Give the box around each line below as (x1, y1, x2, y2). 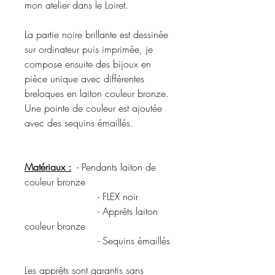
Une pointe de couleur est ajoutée (25, 101, 162, 115)
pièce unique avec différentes (25, 71, 144, 85)
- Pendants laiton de (71, 160, 156, 174)
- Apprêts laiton (25, 204, 158, 218)
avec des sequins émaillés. (25, 115, 133, 130)
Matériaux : (25, 160, 71, 174)
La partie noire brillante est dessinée (25, 27, 168, 41)
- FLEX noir (25, 189, 138, 203)
